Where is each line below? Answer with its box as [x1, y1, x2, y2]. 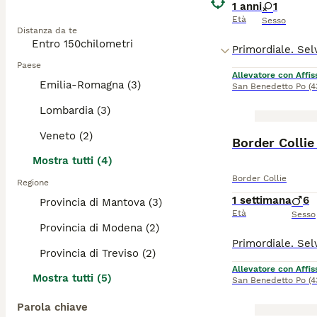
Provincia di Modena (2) [40, 221, 159, 234]
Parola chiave [17, 301, 88, 313]
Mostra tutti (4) [33, 154, 113, 167]
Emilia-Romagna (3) [40, 79, 141, 91]
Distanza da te [17, 25, 77, 35]
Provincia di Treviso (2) [40, 247, 156, 260]
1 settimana [232, 194, 292, 207]
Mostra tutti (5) [33, 272, 112, 284]
